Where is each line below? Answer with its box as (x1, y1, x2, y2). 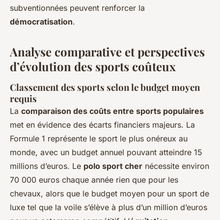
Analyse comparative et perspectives (10, 43, 205, 59)
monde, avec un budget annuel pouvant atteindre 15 (10, 147, 202, 157)
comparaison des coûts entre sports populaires (21, 106, 204, 116)
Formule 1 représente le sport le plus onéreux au (10, 133, 188, 143)
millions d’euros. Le (10, 161, 83, 171)
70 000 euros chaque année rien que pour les (10, 174, 178, 185)
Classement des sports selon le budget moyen (10, 81, 200, 93)
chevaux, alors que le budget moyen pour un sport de (10, 188, 209, 198)
